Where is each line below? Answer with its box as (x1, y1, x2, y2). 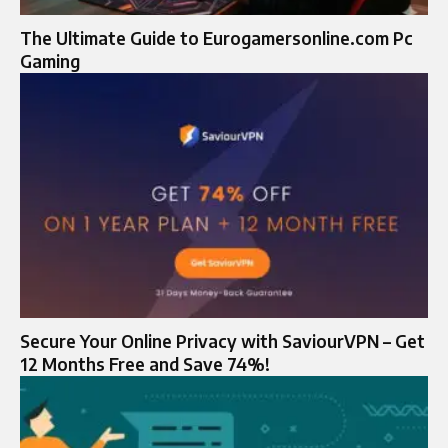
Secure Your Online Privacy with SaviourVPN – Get (20, 329, 425, 352)
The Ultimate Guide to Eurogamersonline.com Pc (20, 26, 413, 49)
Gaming (20, 49, 80, 72)
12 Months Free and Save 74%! (20, 352, 270, 375)
